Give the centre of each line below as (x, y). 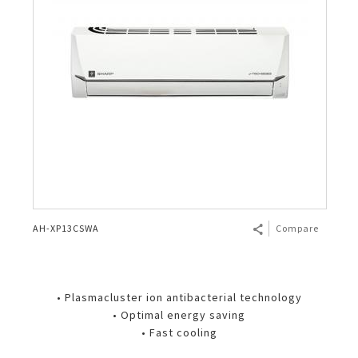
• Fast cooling (179, 332)
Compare (297, 228)
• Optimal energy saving (179, 315)
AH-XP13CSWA (66, 228)
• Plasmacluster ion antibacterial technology (179, 297)
